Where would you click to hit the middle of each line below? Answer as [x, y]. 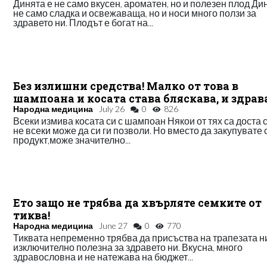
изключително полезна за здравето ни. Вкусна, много [128, 247]
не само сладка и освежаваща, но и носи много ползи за [135, 13]
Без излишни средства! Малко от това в [126, 86]
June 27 [114, 226]
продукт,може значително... [72, 139]
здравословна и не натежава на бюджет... [103, 257]
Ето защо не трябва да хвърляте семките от [138, 203]
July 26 [112, 108]
